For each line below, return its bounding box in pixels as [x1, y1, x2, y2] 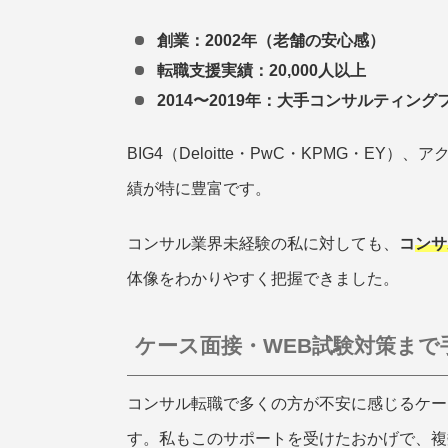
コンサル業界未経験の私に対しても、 [127, 234, 399, 252]
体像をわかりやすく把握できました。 [127, 269, 399, 287]
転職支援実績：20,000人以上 [157, 61, 367, 79]
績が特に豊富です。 [127, 179, 271, 197]
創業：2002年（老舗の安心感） [157, 31, 386, 49]
